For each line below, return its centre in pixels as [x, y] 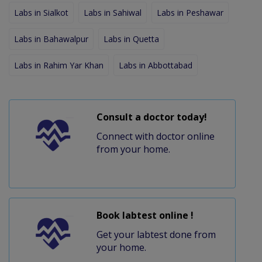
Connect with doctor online [155, 136]
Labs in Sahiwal [113, 12]
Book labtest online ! [145, 215]
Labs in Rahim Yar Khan [59, 65]
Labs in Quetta [131, 39]
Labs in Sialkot [41, 12]
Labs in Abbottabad [156, 65]
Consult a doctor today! [151, 117]
